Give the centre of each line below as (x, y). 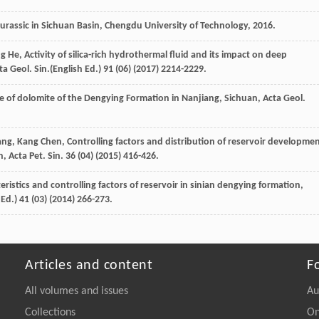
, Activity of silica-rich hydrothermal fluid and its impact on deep (153, 55)
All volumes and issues (77, 291)
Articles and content (89, 265)
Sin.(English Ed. (66, 69)
